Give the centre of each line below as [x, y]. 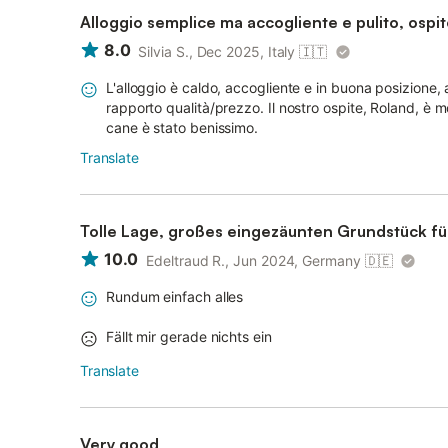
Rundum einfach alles [175, 296]
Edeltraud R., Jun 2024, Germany [253, 260]
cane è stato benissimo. [182, 127]
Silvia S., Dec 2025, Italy [217, 51]
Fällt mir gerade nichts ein [189, 336]
